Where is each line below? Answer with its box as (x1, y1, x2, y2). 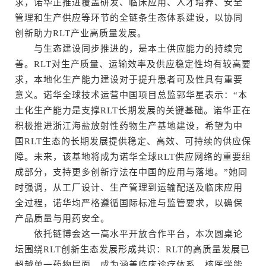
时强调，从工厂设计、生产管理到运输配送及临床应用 (15, 183, 243, 193)
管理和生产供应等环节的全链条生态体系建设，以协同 (15, 13, 243, 23)
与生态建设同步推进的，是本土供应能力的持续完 (15, 44, 243, 54)
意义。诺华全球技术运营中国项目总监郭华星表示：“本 (15, 90, 248, 100)
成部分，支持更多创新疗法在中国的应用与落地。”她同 (15, 167, 248, 178)
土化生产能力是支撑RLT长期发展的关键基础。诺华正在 (15, 106, 251, 116)
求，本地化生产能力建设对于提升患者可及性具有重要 (15, 75, 243, 85)
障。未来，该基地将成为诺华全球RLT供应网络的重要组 (15, 152, 251, 162)
